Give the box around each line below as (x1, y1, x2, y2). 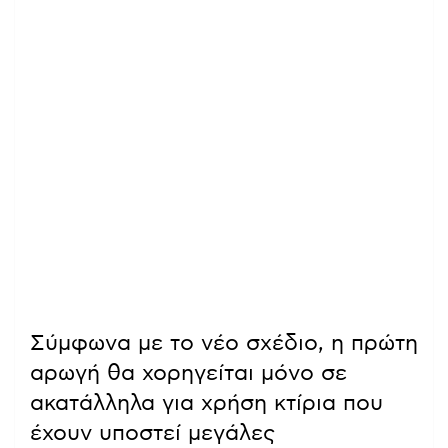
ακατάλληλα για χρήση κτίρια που (30, 391, 383, 414)
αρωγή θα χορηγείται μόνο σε (30, 361, 347, 384)
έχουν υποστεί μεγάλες (30, 421, 275, 444)
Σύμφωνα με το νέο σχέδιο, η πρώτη (30, 331, 418, 354)
